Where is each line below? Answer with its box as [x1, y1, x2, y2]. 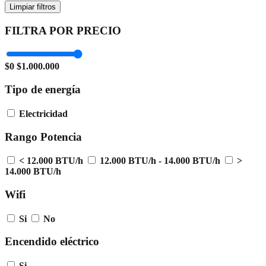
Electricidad [19, 108, 68, 119]
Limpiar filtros [9, 2, 56, 11]
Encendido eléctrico [5, 235, 99, 248]
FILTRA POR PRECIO [5, 24, 121, 37]
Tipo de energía [5, 83, 81, 96]
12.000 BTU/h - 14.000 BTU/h [100, 156, 220, 166]
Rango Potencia [5, 130, 82, 143]
